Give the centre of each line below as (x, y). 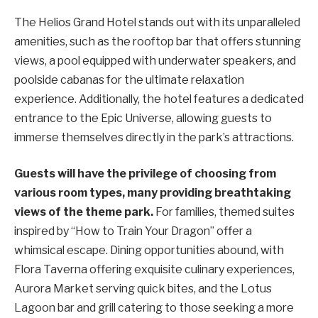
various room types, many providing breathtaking (153, 193)
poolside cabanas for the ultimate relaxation (129, 79)
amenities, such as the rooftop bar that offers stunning (158, 41)
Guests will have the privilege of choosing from (145, 174)
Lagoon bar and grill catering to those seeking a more (154, 308)
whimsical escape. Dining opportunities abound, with (149, 251)
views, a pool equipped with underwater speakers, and (155, 60)
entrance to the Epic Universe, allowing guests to (143, 118)
